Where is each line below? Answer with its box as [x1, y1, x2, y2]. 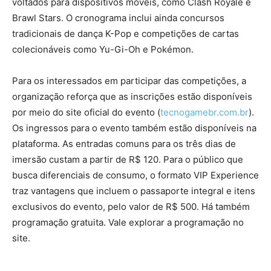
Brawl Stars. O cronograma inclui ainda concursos [12, 11, 224, 24]
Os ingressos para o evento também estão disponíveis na [12, 122, 256, 134]
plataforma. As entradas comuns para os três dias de [12, 137, 236, 149]
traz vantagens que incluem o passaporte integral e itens [12, 184, 255, 197]
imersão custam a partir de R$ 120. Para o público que [12, 153, 243, 165]
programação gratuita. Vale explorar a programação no [12, 216, 244, 228]
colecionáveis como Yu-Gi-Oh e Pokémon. [12, 43, 194, 55]
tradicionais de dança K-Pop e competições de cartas [12, 27, 239, 39]
